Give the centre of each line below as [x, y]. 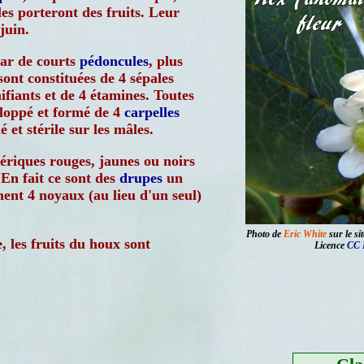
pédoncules [114, 61]
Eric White [305, 234]
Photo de [264, 234]
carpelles [152, 112]
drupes [141, 178]
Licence [331, 245]
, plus [166, 61]
